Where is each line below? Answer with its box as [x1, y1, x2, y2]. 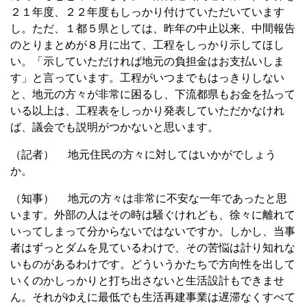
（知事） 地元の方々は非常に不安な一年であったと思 [10, 192, 287, 204]
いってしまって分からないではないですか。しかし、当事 [10, 225, 295, 237]
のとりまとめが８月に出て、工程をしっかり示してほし [10, 38, 284, 51]
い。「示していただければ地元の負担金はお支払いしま [10, 55, 284, 67]
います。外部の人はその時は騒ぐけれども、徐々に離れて [10, 208, 295, 221]
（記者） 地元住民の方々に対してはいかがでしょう [10, 148, 276, 160]
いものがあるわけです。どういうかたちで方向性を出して [10, 258, 295, 270]
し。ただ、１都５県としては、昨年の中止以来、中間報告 [10, 22, 295, 34]
